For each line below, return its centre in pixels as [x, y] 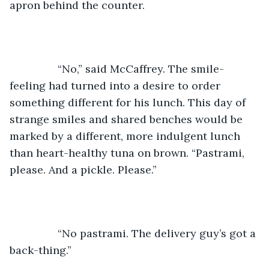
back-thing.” [41, 250]
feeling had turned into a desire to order [116, 85]
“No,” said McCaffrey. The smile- [40, 68]
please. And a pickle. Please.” [83, 169]
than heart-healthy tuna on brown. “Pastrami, [128, 153]
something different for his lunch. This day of [129, 102]
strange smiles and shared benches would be [128, 119]
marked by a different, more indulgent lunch [126, 136]
